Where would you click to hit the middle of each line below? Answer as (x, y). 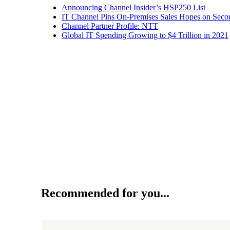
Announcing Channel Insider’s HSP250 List (133, 7)
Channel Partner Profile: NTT (110, 26)
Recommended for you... (105, 193)
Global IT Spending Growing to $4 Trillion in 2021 (145, 35)
